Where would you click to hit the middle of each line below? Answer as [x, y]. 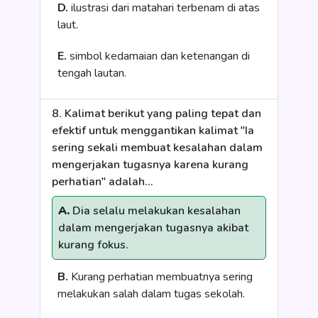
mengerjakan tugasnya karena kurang [150, 165]
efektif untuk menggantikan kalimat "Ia [153, 131]
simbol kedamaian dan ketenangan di [158, 56]
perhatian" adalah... [103, 182]
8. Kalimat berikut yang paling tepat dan [157, 114]
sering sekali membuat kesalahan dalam [157, 148]
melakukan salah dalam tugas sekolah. [151, 294]
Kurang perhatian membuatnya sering [160, 277]
